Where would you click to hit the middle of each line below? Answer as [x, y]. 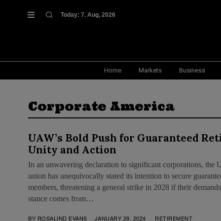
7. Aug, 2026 [98, 15]
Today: [71, 15]
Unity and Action [72, 149]
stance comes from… [61, 198]
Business [192, 70]
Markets [150, 70]
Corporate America [101, 106]
